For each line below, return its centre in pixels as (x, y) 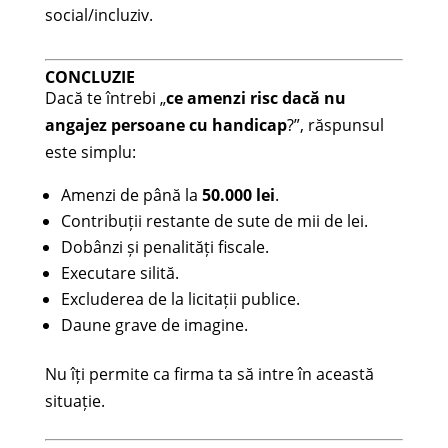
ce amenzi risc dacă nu (255, 97)
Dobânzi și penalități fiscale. (164, 246)
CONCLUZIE (89, 76)
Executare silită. (119, 272)
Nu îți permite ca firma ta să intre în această (209, 373)
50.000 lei (238, 194)
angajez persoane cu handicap (165, 124)
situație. (74, 400)
